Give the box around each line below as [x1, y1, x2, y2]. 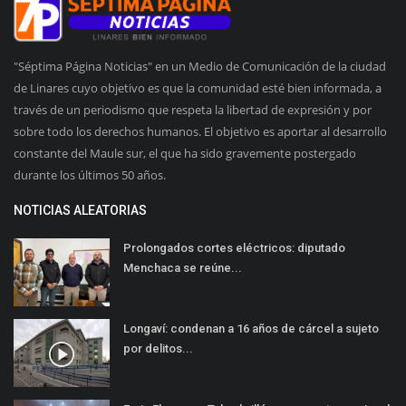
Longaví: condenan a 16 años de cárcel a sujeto [123, 322, 379, 336]
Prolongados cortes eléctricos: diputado [123, 241, 345, 256]
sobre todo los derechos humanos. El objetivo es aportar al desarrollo [14, 123, 387, 140]
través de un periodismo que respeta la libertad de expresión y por [14, 101, 372, 119]
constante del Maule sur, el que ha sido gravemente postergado [14, 145, 356, 162]
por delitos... [123, 342, 193, 356]
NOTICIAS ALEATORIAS [14, 203, 147, 218]
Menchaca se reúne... [123, 261, 242, 275]
